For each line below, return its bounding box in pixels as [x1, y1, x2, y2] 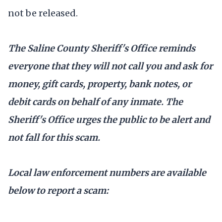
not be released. [8, 7, 78, 19]
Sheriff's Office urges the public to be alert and [8, 114, 210, 126]
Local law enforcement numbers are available [8, 167, 206, 179]
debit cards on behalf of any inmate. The [8, 96, 183, 108]
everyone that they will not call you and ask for [8, 60, 213, 72]
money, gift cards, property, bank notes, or [8, 78, 191, 90]
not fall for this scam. [8, 132, 100, 144]
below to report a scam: [8, 185, 109, 197]
